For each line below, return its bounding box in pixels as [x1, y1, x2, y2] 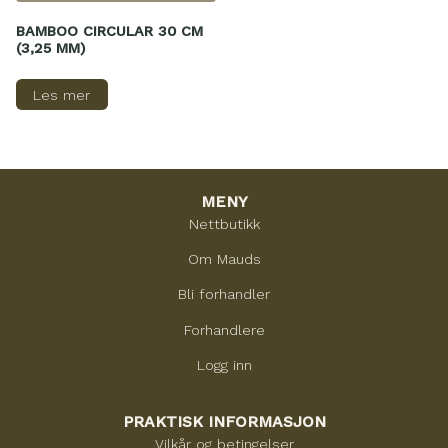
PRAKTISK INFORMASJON [122, 412, 326, 432]
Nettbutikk [188, 215, 260, 232]
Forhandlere [183, 321, 265, 338]
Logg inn [196, 357, 252, 374]
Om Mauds [187, 251, 261, 268]
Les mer [33, 86, 91, 103]
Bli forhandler [178, 286, 270, 303]
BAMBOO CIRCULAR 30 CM [16, 23, 203, 40]
